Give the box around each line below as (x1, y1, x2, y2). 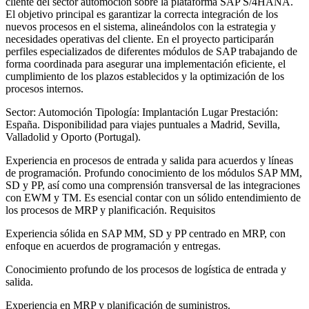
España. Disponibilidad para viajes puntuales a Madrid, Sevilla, (6, 119, 280, 131)
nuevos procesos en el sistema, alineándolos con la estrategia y (6, 21, 276, 33)
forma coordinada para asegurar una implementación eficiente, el (6, 58, 286, 70)
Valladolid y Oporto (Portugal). (6, 131, 141, 143)
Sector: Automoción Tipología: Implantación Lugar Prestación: (6, 106, 278, 119)
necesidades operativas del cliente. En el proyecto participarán (6, 33, 274, 46)
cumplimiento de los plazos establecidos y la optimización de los (6, 70, 284, 83)
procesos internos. (6, 83, 83, 95)
